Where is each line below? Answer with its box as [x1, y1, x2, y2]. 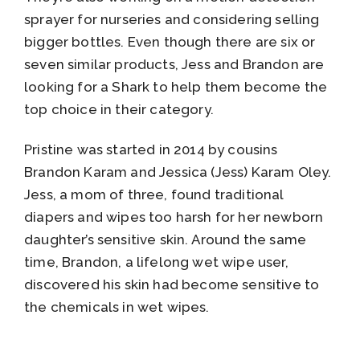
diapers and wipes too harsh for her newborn [24, 208, 324, 225]
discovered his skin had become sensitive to [24, 276, 320, 292]
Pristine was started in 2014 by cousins [24, 141, 278, 157]
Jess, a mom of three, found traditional [24, 186, 284, 202]
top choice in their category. [24, 100, 214, 117]
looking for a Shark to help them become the [24, 78, 328, 95]
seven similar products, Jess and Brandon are [24, 55, 325, 72]
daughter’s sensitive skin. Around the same [24, 231, 307, 247]
